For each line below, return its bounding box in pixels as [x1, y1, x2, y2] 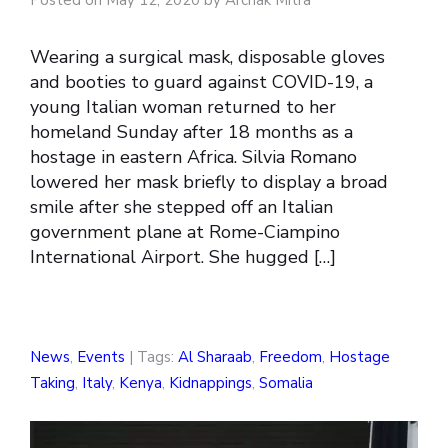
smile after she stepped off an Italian [30, 195, 333, 220]
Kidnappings [169, 373, 252, 394]
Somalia [259, 373, 313, 394]
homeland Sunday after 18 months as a [30, 120, 353, 145]
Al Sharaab [178, 347, 252, 368]
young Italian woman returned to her [30, 95, 336, 120]
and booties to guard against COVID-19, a [30, 70, 373, 95]
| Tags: [125, 347, 178, 368]
